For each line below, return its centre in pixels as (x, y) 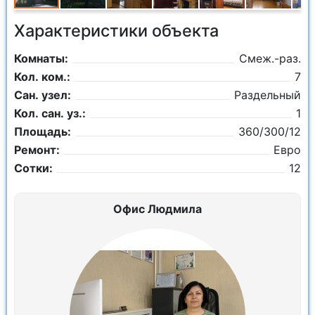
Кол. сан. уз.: (50, 113)
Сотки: (33, 168)
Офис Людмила (157, 209)
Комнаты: (41, 58)
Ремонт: (37, 150)
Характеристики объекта (116, 31)
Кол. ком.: (42, 77)
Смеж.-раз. (270, 58)
